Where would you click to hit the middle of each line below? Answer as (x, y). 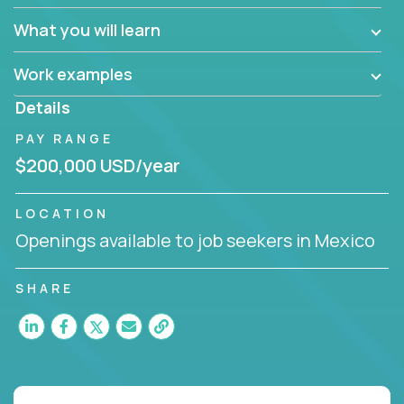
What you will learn (87, 29)
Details (43, 107)
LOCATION (62, 213)
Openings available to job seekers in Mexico (195, 240)
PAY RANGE (64, 138)
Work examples (73, 73)
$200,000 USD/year (98, 165)
